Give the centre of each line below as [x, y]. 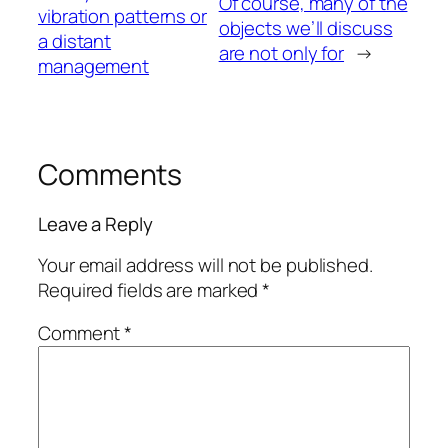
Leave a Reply [95, 224]
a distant [75, 40]
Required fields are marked [150, 289]
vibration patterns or [122, 15]
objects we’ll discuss [305, 28]
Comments [110, 174]
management [94, 65]
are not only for [281, 53]
